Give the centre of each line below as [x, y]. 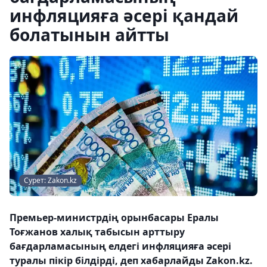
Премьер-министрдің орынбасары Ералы [114, 217]
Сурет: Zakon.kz [50, 180]
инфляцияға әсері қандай [124, 15]
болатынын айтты [89, 35]
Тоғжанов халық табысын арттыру [97, 232]
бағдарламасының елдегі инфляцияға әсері [120, 246]
